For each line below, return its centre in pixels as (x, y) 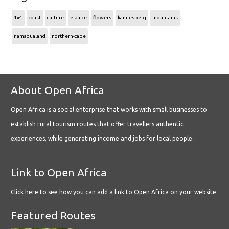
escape (78, 18)
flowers (102, 18)
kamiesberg (132, 18)
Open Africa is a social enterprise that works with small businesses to (109, 110)
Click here (25, 192)
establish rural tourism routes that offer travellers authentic (97, 124)
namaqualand (30, 36)
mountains (165, 18)
